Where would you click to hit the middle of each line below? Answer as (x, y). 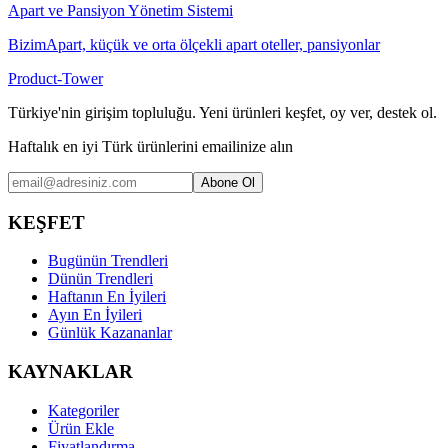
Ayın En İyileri (95, 315)
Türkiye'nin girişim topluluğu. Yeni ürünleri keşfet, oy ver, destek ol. (222, 112)
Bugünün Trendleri (108, 261)
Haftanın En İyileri (107, 297)
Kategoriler (83, 410)
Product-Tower (55, 78)
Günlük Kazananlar (110, 333)
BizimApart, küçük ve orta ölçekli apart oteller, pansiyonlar (194, 44)
